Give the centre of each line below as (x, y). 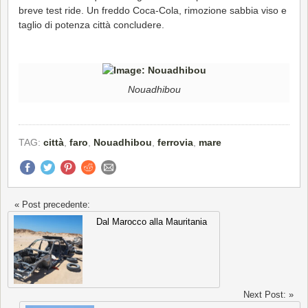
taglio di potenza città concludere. (91, 24)
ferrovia (175, 142)
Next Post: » (268, 295)
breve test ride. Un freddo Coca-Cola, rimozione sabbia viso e (153, 10)
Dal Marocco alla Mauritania (152, 222)
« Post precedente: (52, 205)
